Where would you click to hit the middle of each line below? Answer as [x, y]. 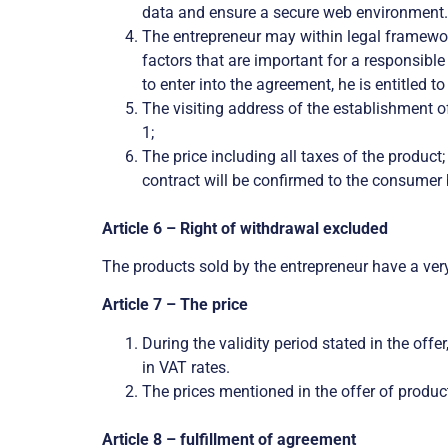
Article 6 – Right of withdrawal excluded [245, 228]
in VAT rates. [186, 367]
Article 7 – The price [175, 305]
